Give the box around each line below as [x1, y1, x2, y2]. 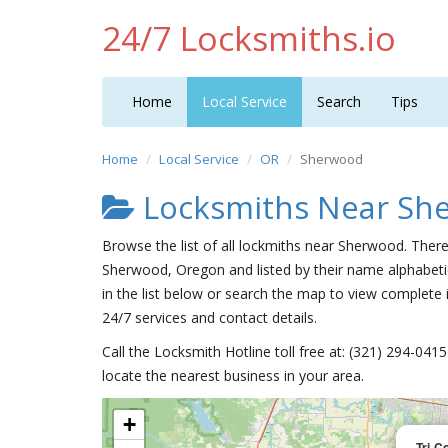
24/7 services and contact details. [102, 308, 317, 327]
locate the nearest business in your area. [102, 366, 364, 385]
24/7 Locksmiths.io [102, 15, 396, 61]
